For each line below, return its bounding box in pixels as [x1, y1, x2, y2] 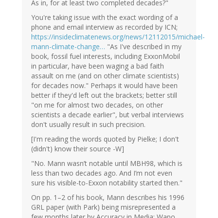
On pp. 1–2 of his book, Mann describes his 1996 [31, 193, 184, 202]
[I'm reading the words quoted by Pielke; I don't [31, 134, 179, 144]
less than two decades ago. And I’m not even [31, 168, 172, 178]
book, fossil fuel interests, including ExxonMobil [31, 52, 180, 61]
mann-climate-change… [31, 42, 105, 52]
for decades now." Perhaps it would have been [31, 81, 178, 91]
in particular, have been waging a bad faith [31, 61, 164, 71]
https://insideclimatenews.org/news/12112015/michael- [31, 32, 205, 42]
